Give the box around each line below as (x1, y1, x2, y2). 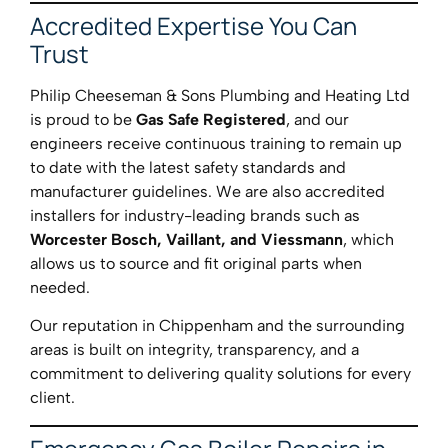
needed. (30, 277, 90, 297)
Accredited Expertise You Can (30, 8, 357, 42)
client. (30, 388, 75, 408)
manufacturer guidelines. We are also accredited (30, 181, 385, 201)
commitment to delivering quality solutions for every (30, 364, 411, 384)
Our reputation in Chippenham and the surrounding (30, 316, 405, 336)
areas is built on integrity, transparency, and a (30, 340, 359, 360)
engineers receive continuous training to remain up (30, 133, 402, 153)
